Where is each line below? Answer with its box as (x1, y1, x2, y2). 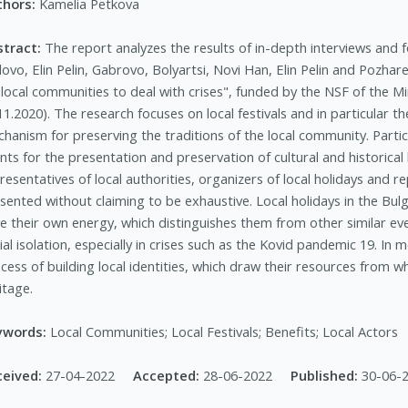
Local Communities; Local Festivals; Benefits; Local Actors (50, 322, 399, 342)
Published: (291, 366, 362, 385)
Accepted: (133, 366, 204, 385)
